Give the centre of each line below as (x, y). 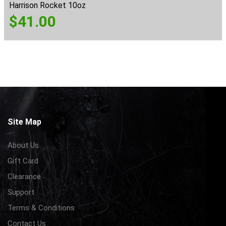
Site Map (24, 122)
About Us (23, 145)
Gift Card (23, 161)
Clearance (24, 176)
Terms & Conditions (41, 208)
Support (21, 192)
